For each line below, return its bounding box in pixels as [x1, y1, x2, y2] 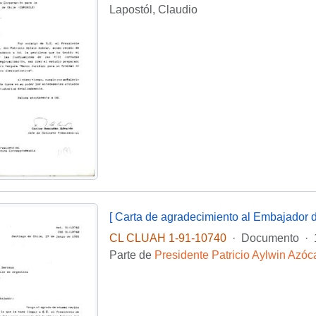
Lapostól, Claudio [109, 4, 197, 16]
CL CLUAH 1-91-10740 [109, 232, 226, 245]
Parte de [109, 249, 154, 262]
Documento [241, 232, 299, 245]
